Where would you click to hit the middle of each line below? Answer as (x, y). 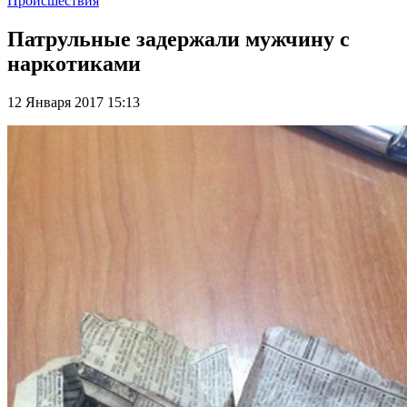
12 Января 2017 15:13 (74, 102)
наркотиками (74, 63)
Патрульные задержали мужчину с (179, 39)
